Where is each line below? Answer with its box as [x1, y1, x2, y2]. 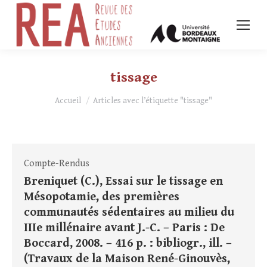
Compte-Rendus [24, 158, 89, 170]
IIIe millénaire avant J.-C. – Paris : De [24, 221, 225, 235]
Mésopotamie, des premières [24, 190, 179, 204]
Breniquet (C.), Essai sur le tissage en [24, 175, 223, 189]
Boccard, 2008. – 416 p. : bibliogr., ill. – [24, 237, 232, 251]
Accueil [55, 96, 81, 106]
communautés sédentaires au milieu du [24, 206, 234, 220]
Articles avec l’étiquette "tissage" [93, 96, 212, 106]
